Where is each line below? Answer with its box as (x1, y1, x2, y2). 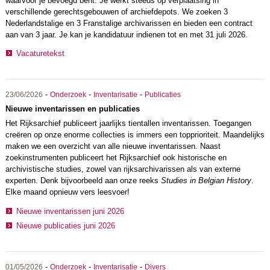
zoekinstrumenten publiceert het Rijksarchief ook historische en (5, 153, 227, 163)
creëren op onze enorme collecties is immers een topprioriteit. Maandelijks (5, 130, 265, 140)
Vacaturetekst (16, 49, 64, 58)
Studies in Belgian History (160, 176, 251, 186)
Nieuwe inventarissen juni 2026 (16, 206, 124, 216)
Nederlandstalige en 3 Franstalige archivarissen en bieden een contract (5, 18, 253, 28)
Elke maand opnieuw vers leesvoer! (5, 187, 130, 197)
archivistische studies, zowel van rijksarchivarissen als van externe (5, 165, 240, 174)
